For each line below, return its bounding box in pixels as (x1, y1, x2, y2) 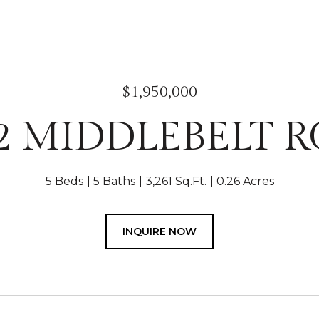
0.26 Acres (216, 174, 274, 188)
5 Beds (45, 174, 83, 188)
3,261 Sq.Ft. (145, 174, 206, 188)
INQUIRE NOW (122, 225, 197, 238)
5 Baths (93, 174, 135, 188)
